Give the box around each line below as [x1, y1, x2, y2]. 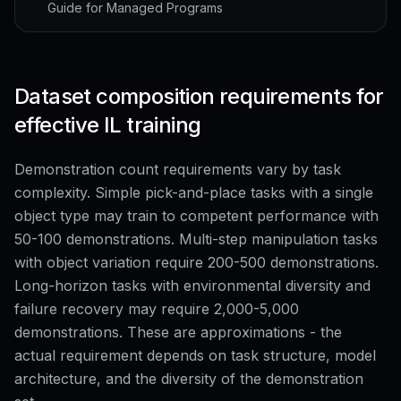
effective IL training [14, 112, 201, 138]
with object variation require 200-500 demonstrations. [14, 253, 379, 271]
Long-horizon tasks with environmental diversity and [14, 277, 371, 294]
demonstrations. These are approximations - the [14, 323, 342, 341]
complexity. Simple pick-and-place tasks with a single [14, 183, 373, 201]
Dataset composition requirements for [14, 83, 384, 109]
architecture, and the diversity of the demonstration [14, 370, 363, 388]
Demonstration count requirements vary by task [14, 160, 341, 178]
